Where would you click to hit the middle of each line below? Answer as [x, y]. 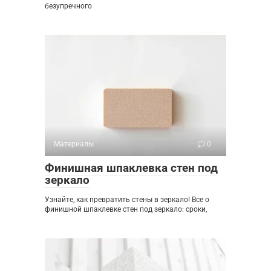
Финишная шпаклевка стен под [131, 168]
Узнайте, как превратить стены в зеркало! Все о [127, 200]
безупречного [68, 6]
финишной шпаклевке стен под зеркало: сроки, [126, 210]
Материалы [74, 144]
